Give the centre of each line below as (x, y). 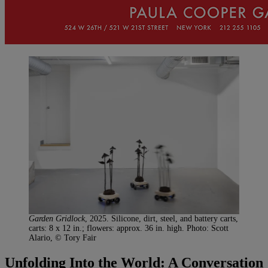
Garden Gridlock (57, 219)
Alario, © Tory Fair (63, 238)
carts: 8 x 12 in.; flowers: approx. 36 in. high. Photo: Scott (129, 228)
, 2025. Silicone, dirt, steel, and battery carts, (162, 219)
